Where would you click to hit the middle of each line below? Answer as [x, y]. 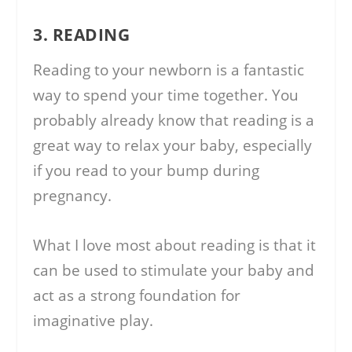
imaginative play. [93, 320]
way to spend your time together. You [166, 95]
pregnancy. [73, 196]
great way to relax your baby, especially [173, 146]
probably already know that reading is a [174, 121]
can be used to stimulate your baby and [174, 270]
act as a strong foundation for [137, 295]
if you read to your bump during [147, 171]
